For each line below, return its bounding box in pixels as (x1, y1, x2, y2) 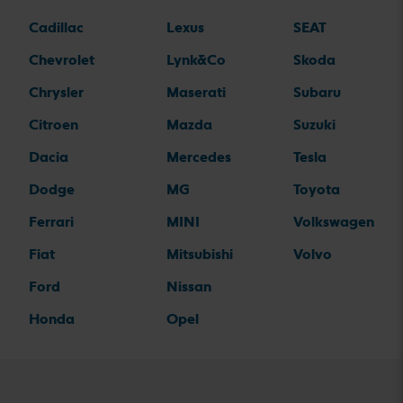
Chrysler (29, 84, 84, 102)
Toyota (293, 181, 340, 199)
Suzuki (293, 116, 336, 134)
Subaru (293, 84, 341, 102)
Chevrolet (29, 51, 94, 69)
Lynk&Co (166, 51, 226, 69)
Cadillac (29, 19, 84, 37)
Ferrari (29, 213, 74, 231)
